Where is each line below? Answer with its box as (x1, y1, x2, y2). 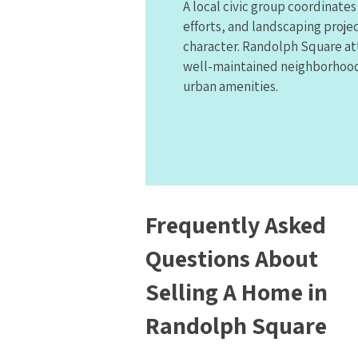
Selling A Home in (145, 276, 328, 308)
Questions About (145, 242, 318, 274)
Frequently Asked (145, 209, 326, 241)
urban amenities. (183, 78, 278, 95)
